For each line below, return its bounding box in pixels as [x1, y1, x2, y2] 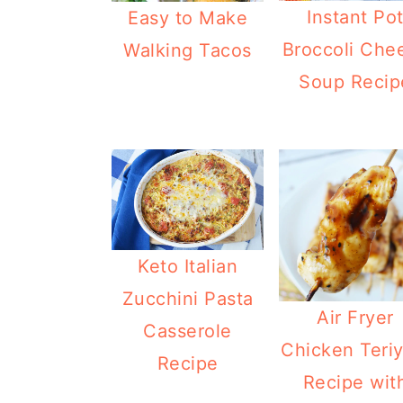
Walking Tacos [123, 40, 252, 62]
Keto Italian [138, 255, 238, 277]
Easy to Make [128, 7, 248, 30]
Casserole [143, 319, 232, 342]
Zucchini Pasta [121, 287, 254, 309]
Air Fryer [317, 306, 394, 328]
